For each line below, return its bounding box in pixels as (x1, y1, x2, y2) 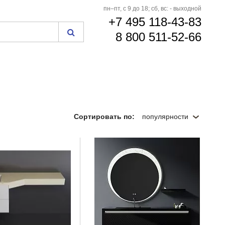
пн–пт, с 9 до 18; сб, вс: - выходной (103, 5, 202, 12)
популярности (142, 113, 190, 121)
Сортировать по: (73, 113, 135, 121)
